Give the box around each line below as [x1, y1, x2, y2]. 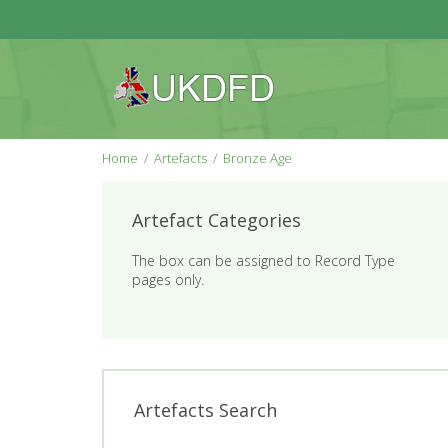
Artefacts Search [134, 398, 277, 422]
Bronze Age [223, 149, 292, 167]
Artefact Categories [132, 208, 301, 232]
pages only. [132, 270, 204, 289]
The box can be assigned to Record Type [132, 251, 395, 270]
